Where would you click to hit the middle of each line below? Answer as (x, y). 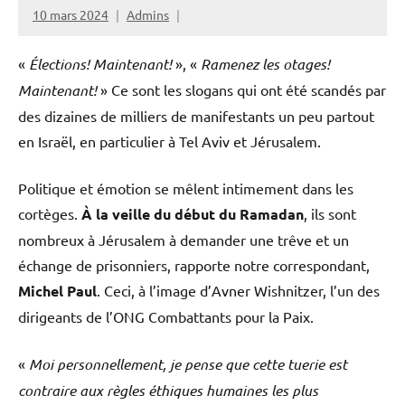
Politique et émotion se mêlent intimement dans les (186, 188)
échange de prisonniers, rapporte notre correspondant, (194, 265)
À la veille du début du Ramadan (193, 214)
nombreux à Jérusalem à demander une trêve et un (184, 240)
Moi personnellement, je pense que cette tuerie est (188, 364)
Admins (148, 15)
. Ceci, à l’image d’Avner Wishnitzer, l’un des (238, 291)
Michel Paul (57, 291)
